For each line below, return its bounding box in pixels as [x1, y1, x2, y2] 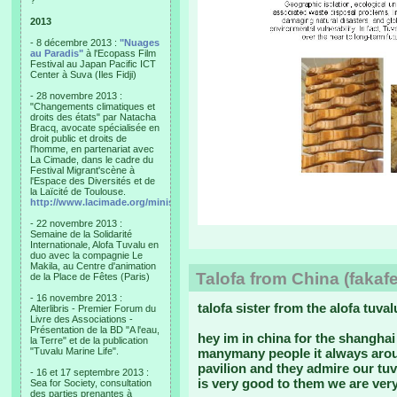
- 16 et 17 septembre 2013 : [30, 367, 149, 378]
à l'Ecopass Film [83, 48, 156, 58]
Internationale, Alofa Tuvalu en [30, 239, 159, 250]
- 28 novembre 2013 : [30, 90, 122, 101]
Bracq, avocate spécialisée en [30, 122, 160, 133]
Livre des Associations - [30, 314, 133, 324]
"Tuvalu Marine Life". [30, 346, 119, 356]
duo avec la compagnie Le [30, 250, 143, 261]
